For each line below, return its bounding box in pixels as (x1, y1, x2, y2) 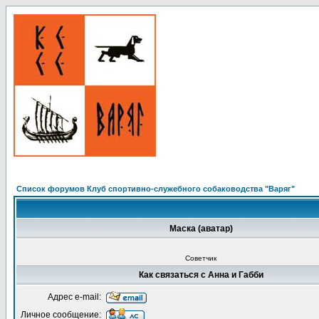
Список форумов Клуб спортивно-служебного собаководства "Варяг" (16, 184, 295, 193)
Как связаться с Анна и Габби (139, 270, 263, 280)
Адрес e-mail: (48, 292, 101, 302)
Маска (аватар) (169, 224, 233, 234)
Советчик (185, 254, 216, 262)
